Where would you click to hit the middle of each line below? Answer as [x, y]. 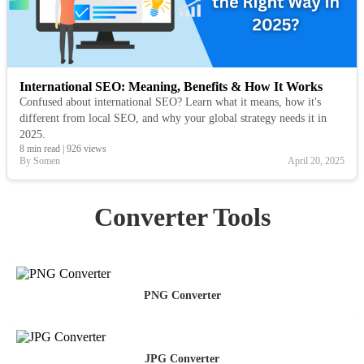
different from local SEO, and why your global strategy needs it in [173, 119]
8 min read [40, 149]
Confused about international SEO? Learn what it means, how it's [170, 102]
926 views [87, 149]
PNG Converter [182, 295]
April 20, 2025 [316, 161]
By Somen [40, 161]
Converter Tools [182, 217]
